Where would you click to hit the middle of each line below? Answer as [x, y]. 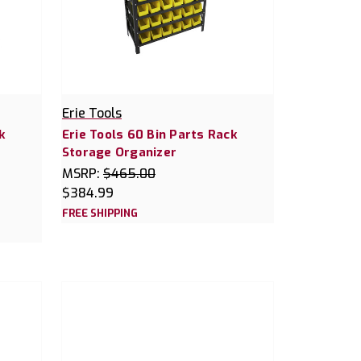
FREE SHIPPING [100, 214]
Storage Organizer [119, 153]
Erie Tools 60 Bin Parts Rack [149, 135]
